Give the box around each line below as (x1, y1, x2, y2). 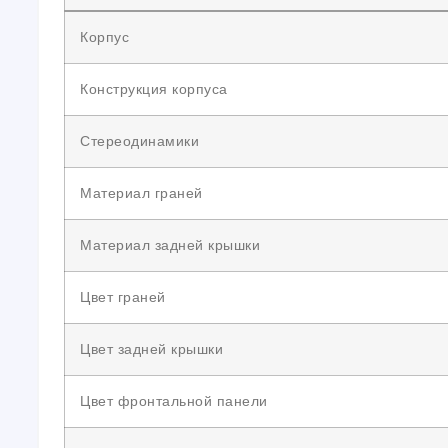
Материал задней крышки (80, 237, 260, 253)
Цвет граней (80, 289, 166, 305)
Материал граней (80, 185, 203, 201)
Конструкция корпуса (80, 81, 228, 97)
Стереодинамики (80, 133, 199, 149)
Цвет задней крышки (80, 341, 223, 357)
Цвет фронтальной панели (80, 393, 268, 409)
